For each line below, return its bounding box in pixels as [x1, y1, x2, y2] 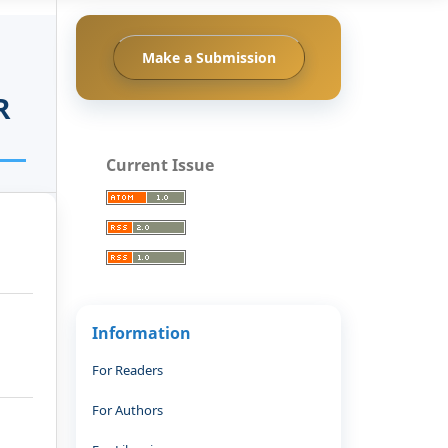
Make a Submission [141, 47, 276, 67]
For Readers [92, 360, 163, 379]
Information [92, 321, 191, 344]
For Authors [92, 400, 163, 419]
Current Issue [106, 153, 214, 176]
